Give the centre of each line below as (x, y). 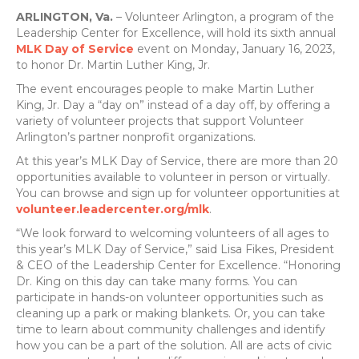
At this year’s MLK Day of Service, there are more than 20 (177, 161)
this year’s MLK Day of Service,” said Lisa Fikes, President (175, 250)
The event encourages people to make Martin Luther (165, 89)
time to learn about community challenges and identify (171, 330)
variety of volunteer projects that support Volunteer (160, 121)
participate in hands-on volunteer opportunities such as (169, 298)
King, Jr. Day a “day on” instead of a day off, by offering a (173, 105)
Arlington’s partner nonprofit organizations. (136, 137)
